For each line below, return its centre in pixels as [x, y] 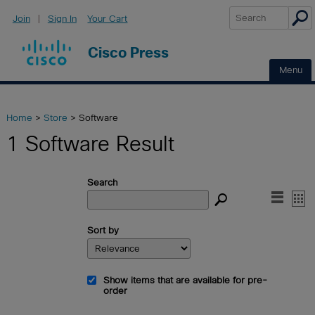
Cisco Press [128, 53]
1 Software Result [91, 144]
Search [103, 182]
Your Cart [108, 19]
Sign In [62, 19]
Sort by [103, 231]
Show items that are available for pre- [185, 280]
